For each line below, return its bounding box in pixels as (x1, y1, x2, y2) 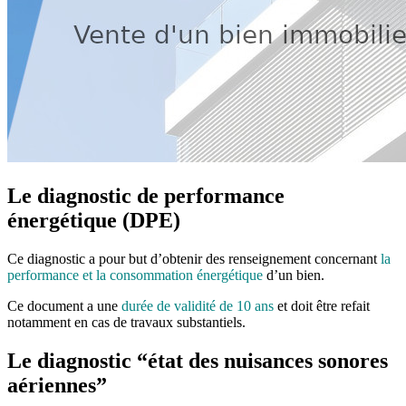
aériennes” (7, 372, 107, 397)
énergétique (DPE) (7, 208, 180, 232)
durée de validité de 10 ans (118, 297, 274, 314)
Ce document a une (7, 297, 118, 314)
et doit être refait (274, 297, 370, 314)
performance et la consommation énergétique (7, 266, 263, 283)
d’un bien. (263, 266, 324, 283)
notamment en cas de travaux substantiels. (7, 314, 246, 330)
